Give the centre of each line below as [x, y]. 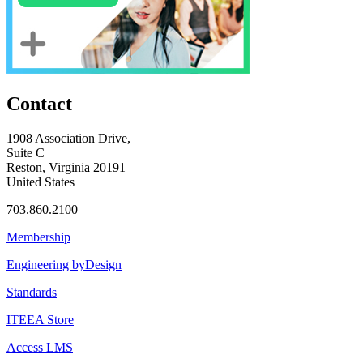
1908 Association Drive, [68, 138]
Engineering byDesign [64, 264]
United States [41, 181]
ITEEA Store [40, 319]
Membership [38, 237]
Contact [39, 103]
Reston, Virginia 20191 [66, 167]
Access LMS [40, 347]
